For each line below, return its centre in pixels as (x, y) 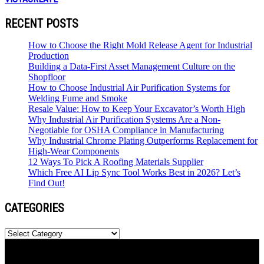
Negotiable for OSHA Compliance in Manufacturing (126, 130)
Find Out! (47, 183)
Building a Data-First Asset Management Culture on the (132, 67)
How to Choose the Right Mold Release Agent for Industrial (140, 45)
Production (49, 56)
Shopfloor (47, 77)
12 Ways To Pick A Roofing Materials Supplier (116, 162)
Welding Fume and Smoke (78, 98)
